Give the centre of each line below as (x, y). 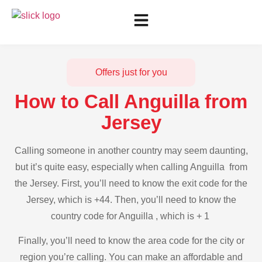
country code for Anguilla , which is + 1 (131, 216)
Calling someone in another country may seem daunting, (131, 151)
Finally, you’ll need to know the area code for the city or (131, 241)
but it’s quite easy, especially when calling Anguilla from (131, 167)
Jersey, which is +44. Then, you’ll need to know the (131, 200)
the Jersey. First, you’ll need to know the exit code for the (131, 183)
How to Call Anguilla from (131, 101)
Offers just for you (131, 72)
